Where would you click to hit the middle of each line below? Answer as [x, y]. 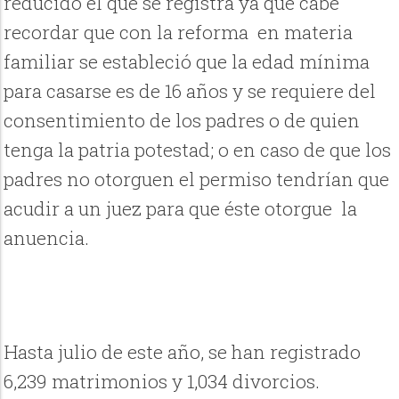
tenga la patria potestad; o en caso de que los [198, 150]
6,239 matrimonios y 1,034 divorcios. [162, 382]
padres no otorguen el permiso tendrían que [197, 179]
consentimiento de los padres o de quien [182, 121]
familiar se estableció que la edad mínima [187, 62]
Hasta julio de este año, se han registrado [183, 352]
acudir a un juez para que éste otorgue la [181, 209]
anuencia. [47, 238]
